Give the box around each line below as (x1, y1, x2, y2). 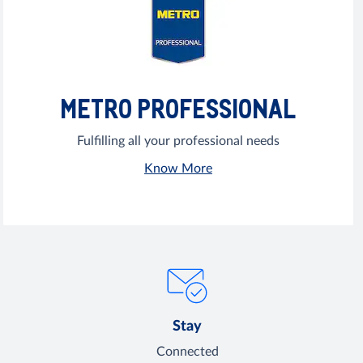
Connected (156, 345, 219, 359)
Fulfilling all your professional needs (76, 135, 280, 148)
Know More (143, 162, 212, 176)
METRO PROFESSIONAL (60, 92, 297, 125)
